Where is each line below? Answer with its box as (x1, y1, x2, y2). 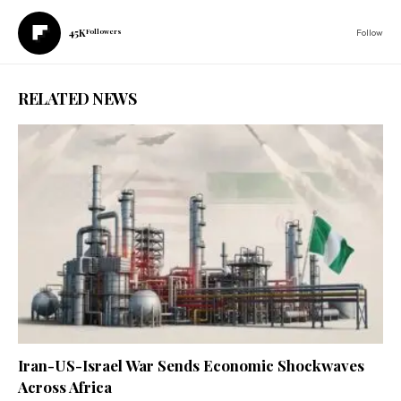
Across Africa (18, 376, 112, 397)
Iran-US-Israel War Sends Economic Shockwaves (18, 354, 364, 375)
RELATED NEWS (18, 87, 136, 109)
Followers (86, 26, 122, 36)
